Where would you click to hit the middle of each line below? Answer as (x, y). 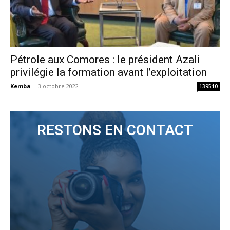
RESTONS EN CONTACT (115, 130)
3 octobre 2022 (58, 86)
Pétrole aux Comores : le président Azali (105, 60)
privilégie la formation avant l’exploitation (109, 73)
